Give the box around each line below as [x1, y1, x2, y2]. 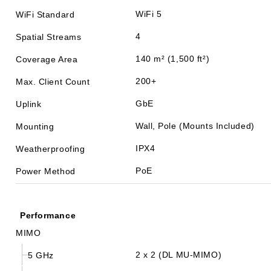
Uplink [16, 99, 42, 109]
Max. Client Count [16, 76, 90, 87]
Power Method [16, 166, 76, 176]
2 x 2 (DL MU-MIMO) [135, 250, 222, 260]
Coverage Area [16, 54, 78, 64]
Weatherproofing [16, 143, 85, 154]
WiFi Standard [16, 9, 75, 19]
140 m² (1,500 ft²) [135, 54, 210, 64]
